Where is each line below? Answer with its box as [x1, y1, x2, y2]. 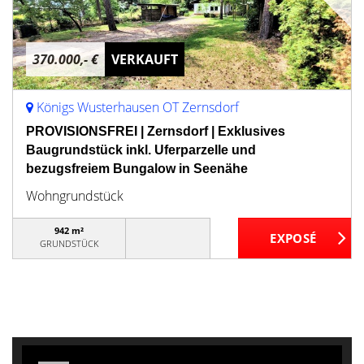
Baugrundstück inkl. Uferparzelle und [26, 143, 256, 157]
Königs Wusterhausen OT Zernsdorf [37, 98, 239, 116]
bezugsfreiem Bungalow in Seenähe [26, 162, 248, 175]
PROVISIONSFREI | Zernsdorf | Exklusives [26, 124, 285, 138]
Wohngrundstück [26, 187, 123, 205]
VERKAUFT [111, 50, 178, 68]
